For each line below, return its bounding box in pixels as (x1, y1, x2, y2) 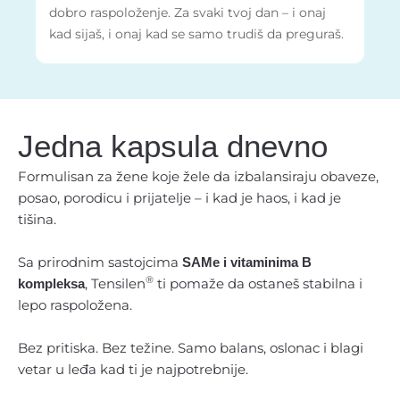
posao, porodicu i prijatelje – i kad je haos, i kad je (18, 189, 341, 206)
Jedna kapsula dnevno (18, 128, 328, 163)
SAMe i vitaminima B (182, 254, 312, 270)
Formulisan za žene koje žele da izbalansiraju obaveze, (18, 168, 379, 185)
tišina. (18, 211, 56, 228)
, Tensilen (85, 275, 146, 292)
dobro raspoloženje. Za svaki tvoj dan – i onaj (48, 4, 326, 20)
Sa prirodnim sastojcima (18, 254, 182, 271)
